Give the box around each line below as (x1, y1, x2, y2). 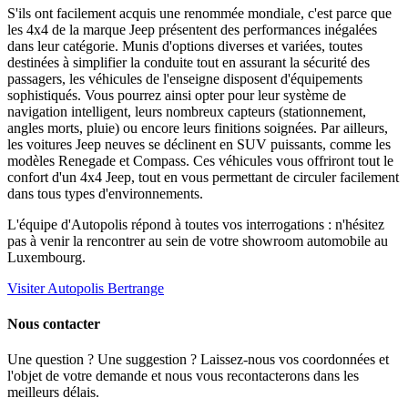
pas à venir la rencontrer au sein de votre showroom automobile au (7, 232, 388, 249)
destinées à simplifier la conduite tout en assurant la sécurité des (7, 54, 370, 70)
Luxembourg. (7, 249, 86, 265)
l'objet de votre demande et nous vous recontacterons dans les (7, 368, 359, 384)
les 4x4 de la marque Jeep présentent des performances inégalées (7, 21, 377, 37)
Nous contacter (7, 316, 100, 332)
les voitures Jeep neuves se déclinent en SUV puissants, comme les (7, 136, 391, 152)
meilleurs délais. (7, 384, 99, 401)
